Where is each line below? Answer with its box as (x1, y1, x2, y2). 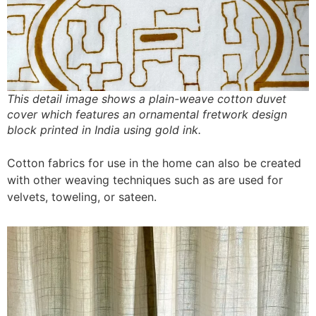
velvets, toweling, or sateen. (7, 190, 160, 205)
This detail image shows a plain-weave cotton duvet (7, 92, 286, 107)
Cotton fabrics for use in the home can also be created (7, 156, 301, 171)
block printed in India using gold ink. (7, 123, 201, 138)
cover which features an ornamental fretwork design (7, 107, 287, 122)
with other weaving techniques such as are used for (7, 173, 283, 188)
